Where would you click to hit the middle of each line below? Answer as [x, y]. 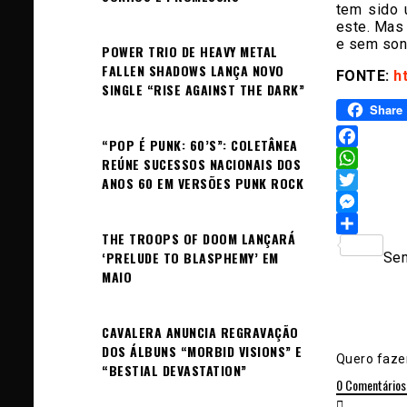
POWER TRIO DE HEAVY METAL [190, 51]
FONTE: [364, 75]
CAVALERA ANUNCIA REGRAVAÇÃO [200, 332]
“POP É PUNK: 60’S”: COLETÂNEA [200, 144]
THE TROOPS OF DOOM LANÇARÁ [199, 238]
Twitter [361, 201]
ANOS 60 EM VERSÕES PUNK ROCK [203, 183]
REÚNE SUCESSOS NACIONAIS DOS [201, 164]
